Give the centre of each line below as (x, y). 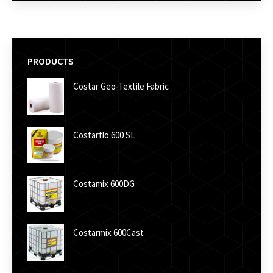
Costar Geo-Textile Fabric (121, 86)
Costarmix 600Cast (108, 232)
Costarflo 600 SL (104, 135)
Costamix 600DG (104, 183)
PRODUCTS (51, 61)
